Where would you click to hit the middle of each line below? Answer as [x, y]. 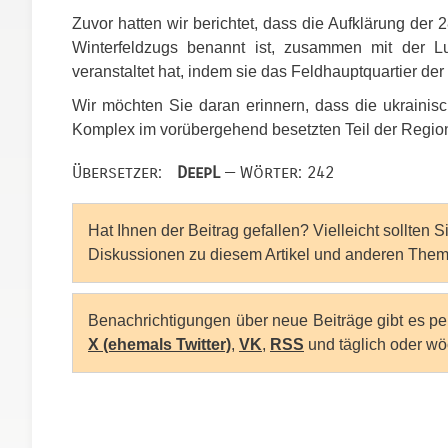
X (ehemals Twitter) [159, 344]
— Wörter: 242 [277, 172]
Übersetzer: [124, 172]
